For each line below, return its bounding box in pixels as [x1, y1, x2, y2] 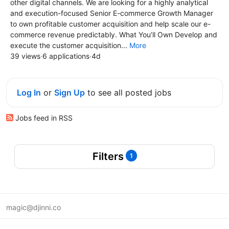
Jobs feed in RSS [13, 113, 73, 122]
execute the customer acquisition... [10, 40, 129, 50]
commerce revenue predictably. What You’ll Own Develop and [10, 30, 217, 39]
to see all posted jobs [87, 87, 171, 98]
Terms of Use [6, 218, 50, 226]
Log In [17, 87, 41, 98]
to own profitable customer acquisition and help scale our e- [10, 19, 211, 28]
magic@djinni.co [6, 203, 61, 212]
